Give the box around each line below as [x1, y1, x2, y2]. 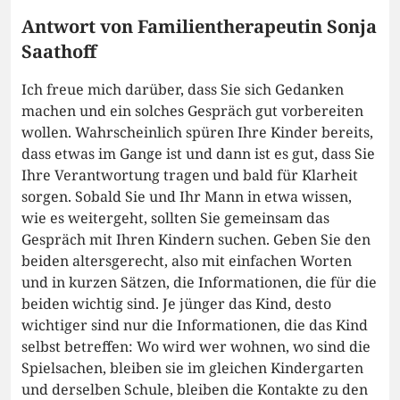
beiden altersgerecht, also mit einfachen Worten [21, 251, 352, 271]
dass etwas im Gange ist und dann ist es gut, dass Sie [21, 144, 375, 164]
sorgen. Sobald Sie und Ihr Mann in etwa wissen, [21, 187, 352, 207]
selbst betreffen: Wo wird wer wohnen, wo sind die [21, 337, 371, 357]
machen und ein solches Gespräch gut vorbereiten [21, 101, 363, 121]
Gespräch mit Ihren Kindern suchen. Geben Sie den [21, 229, 371, 250]
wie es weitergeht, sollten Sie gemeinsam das [21, 208, 329, 229]
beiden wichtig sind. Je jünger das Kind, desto [21, 294, 331, 314]
